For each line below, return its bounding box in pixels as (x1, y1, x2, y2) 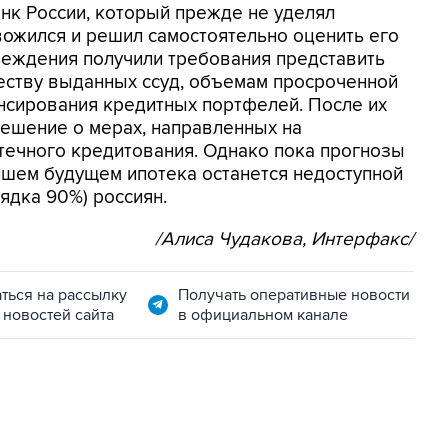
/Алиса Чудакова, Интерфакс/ (155, 228, 414, 251)
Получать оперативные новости (177, 285, 410, 305)
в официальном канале (177, 305, 348, 325)
